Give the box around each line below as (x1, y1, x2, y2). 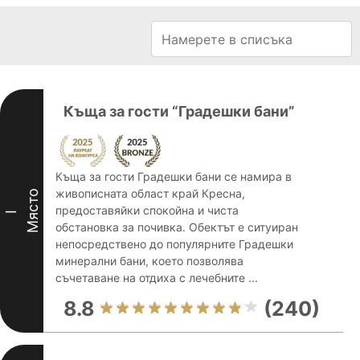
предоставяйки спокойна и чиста (55, 203, 239, 217)
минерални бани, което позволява (55, 254, 243, 268)
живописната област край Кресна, (55, 186, 245, 200)
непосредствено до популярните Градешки (55, 237, 293, 251)
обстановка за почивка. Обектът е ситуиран (55, 220, 298, 234)
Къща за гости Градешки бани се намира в (55, 170, 292, 183)
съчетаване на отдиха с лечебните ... (55, 271, 258, 284)
